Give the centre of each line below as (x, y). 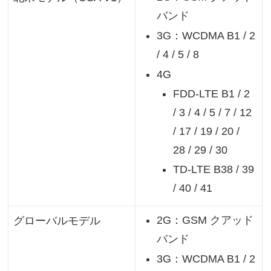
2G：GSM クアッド (205, 220)
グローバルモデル (57, 220)
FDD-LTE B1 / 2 (211, 94)
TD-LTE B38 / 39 (213, 170)
